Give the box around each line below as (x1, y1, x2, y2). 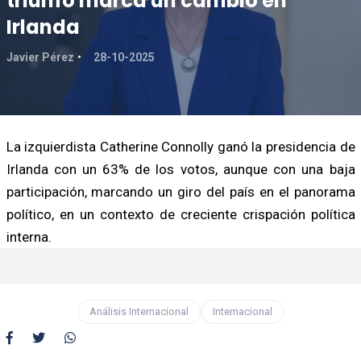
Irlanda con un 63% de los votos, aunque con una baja (6, 160, 355, 177)
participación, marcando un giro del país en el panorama (6, 183, 355, 200)
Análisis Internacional (89, 305, 189, 317)
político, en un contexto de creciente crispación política (6, 205, 355, 222)
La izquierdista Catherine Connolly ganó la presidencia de (6, 138, 355, 155)
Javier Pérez (6, 50, 74, 64)
